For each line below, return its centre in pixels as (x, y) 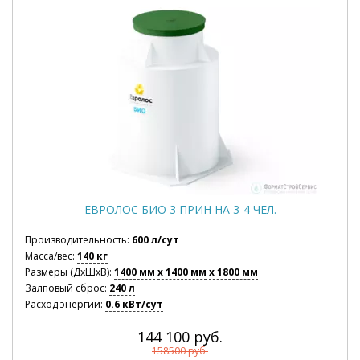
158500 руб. (180, 351)
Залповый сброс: (67, 288)
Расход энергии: (65, 304)
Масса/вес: (51, 256)
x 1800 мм (233, 272)
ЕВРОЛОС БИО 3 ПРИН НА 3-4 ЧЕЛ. (180, 209)
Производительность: (78, 240)
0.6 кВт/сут (134, 304)
